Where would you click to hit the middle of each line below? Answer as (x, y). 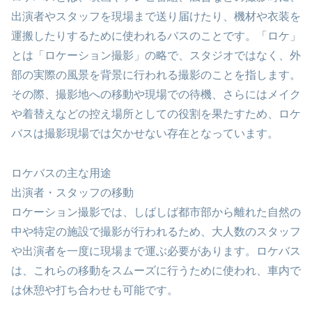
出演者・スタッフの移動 (72, 192)
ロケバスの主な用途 (61, 173)
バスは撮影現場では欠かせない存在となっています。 (145, 134)
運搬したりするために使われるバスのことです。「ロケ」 (156, 36)
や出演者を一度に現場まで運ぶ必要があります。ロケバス (156, 251)
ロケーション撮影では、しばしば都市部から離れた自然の (156, 212)
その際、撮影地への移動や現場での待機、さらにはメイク (156, 95)
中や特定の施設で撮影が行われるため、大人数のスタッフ (156, 231)
